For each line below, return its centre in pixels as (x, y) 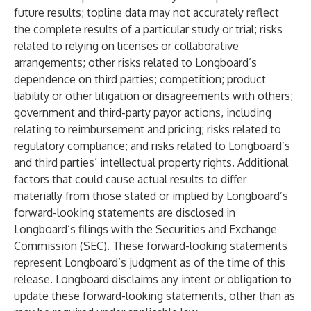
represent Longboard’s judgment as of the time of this (150, 262)
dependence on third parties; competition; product (140, 79)
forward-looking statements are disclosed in (125, 212)
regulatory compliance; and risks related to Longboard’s (152, 146)
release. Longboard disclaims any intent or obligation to (153, 279)
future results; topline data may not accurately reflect (146, 12)
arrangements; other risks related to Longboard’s (135, 62)
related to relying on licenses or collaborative (126, 46)
